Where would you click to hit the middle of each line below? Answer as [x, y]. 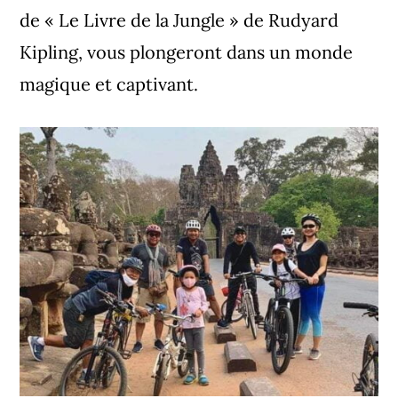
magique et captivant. [109, 84]
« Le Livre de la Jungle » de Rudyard [192, 20]
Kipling [49, 52]
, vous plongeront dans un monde [216, 52]
